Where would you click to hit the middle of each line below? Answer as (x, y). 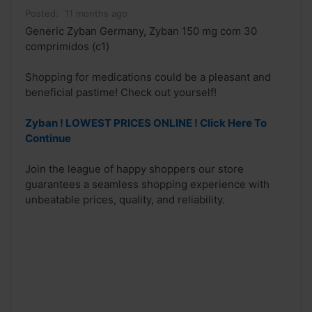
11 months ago (96, 14)
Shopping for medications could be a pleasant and (148, 77)
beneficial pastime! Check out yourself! (121, 93)
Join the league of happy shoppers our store (134, 169)
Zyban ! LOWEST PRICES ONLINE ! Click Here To (146, 123)
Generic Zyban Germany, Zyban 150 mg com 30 (141, 31)
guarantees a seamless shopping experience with (147, 185)
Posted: (42, 14)
